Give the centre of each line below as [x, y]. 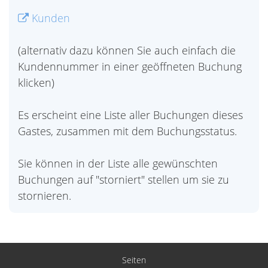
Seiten [134, 260]
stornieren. [45, 196]
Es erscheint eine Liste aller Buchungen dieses [130, 115]
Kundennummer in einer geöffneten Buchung [130, 66]
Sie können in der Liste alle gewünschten [118, 163]
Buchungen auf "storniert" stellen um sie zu [124, 179]
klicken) [36, 83]
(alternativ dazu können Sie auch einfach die [127, 50]
